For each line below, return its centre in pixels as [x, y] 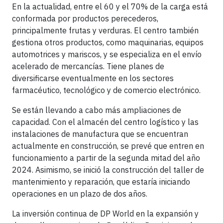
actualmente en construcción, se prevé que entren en [108, 146]
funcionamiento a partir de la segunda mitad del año [106, 158]
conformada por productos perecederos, [85, 18]
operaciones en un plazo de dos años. [80, 194]
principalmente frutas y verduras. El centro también [105, 30]
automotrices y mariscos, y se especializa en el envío [107, 54]
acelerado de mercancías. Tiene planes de [88, 66]
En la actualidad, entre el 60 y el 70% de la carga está [110, 6]
